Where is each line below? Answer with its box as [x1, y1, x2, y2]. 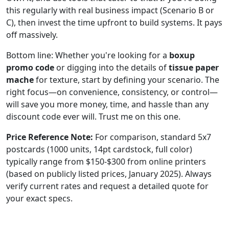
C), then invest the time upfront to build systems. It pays [6, 16, 222, 28]
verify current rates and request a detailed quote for [6, 180, 209, 192]
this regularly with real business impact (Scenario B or [6, 4, 214, 16]
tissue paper [169, 61, 219, 73]
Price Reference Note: [6, 131, 93, 143]
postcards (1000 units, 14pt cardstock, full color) [6, 143, 192, 155]
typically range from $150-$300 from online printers [6, 155, 206, 167]
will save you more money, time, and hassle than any [6, 98, 209, 110]
